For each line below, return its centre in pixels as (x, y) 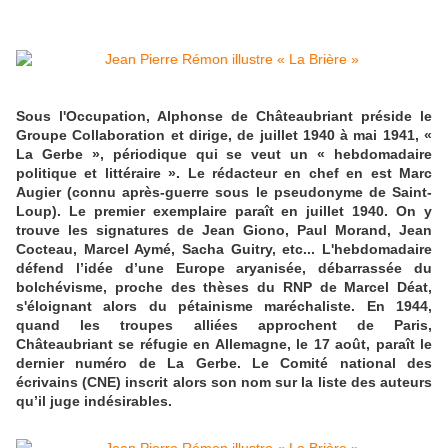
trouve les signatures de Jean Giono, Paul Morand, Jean (224, 230)
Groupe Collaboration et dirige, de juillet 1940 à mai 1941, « (224, 135)
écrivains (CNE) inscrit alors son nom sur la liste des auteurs (224, 382)
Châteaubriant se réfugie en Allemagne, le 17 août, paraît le (224, 344)
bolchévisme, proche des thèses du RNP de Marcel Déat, (224, 287)
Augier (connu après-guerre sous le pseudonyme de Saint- (224, 192)
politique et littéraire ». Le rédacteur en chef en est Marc (224, 173)
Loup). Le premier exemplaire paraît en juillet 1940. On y (224, 211)
